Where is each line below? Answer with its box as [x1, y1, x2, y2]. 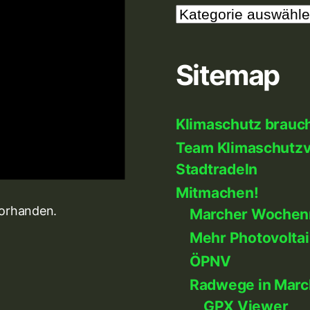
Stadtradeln [176, 161, 258, 178]
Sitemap [176, 58, 280, 92]
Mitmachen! [176, 184, 259, 201]
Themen [175, 4, 216, 18]
